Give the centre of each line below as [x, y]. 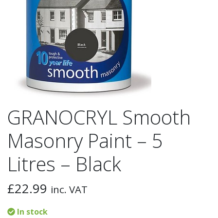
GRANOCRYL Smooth [99, 117]
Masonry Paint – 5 [85, 140]
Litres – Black [64, 164]
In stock [31, 212]
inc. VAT [69, 189]
